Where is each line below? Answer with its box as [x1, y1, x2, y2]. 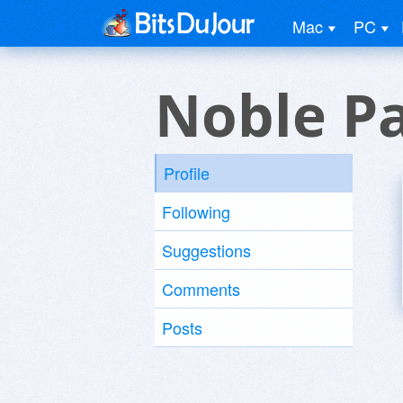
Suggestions [162, 238, 251, 262]
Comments [162, 277, 240, 300]
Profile [164, 161, 210, 184]
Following [162, 200, 230, 223]
